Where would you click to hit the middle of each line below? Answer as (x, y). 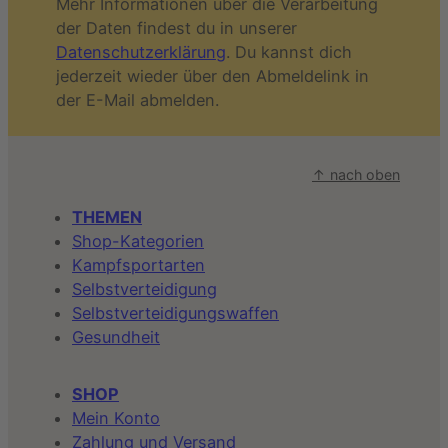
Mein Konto (116, 417)
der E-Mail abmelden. (137, 99)
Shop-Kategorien (138, 241)
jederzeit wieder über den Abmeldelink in (212, 75)
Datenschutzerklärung (141, 51)
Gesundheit (116, 337)
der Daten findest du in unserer (176, 27)
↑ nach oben (356, 174)
